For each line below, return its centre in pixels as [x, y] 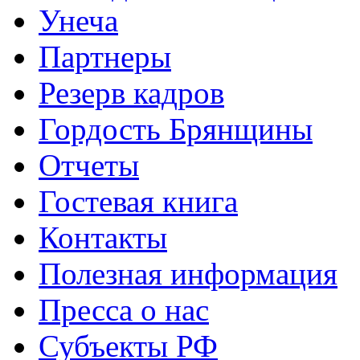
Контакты [103, 238]
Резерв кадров [131, 93]
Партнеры [105, 57]
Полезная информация [188, 274]
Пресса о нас [124, 310]
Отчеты [89, 166]
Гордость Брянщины [176, 129]
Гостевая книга [138, 202]
